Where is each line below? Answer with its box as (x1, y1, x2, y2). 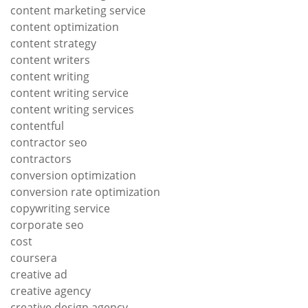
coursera (10, 250, 57, 266)
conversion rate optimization (10, 184, 160, 200)
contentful (10, 118, 64, 134)
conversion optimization (10, 168, 136, 184)
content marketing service (10, 3, 146, 19)
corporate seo (10, 217, 84, 233)
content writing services (10, 102, 134, 118)
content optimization (10, 19, 119, 35)
